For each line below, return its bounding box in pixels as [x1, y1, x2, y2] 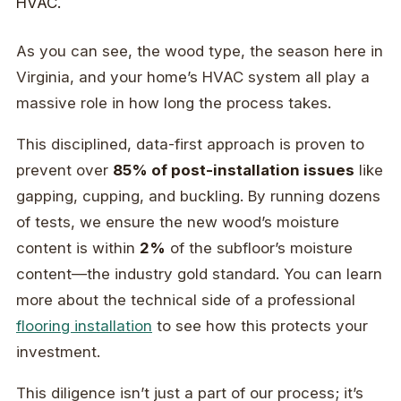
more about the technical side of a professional [16, 291, 355, 310]
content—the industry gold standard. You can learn [16, 265, 382, 284]
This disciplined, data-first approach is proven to [16, 135, 364, 154]
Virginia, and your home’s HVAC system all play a [16, 68, 370, 87]
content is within [16, 239, 140, 258]
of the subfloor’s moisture [166, 239, 353, 258]
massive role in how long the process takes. [16, 94, 331, 113]
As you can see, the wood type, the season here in [16, 42, 383, 61]
